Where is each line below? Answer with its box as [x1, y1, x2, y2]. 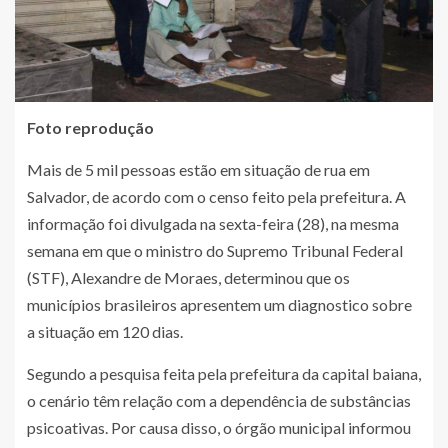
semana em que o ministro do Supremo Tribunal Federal [27, 241, 403, 261]
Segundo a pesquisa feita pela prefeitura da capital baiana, [27, 364, 421, 384]
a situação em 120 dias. [27, 322, 183, 342]
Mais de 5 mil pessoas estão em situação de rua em [27, 160, 370, 180]
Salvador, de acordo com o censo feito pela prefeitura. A [27, 187, 406, 207]
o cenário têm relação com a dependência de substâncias [27, 391, 411, 411]
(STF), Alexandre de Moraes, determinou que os [27, 268, 350, 288]
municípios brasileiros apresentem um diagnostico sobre [27, 295, 412, 315]
